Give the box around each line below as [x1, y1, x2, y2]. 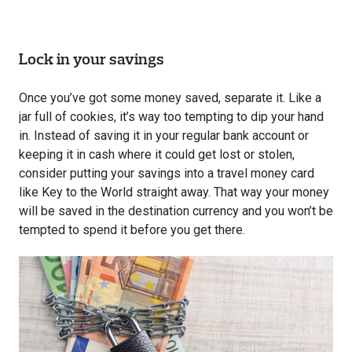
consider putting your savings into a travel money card [19, 165, 314, 181]
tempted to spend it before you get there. [19, 222, 245, 237]
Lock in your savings [19, 48, 164, 68]
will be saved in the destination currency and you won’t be [19, 203, 333, 218]
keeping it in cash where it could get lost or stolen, [19, 146, 295, 162]
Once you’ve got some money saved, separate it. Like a [19, 90, 321, 105]
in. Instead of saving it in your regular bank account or [19, 127, 309, 143]
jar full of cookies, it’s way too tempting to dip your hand [19, 108, 324, 124]
